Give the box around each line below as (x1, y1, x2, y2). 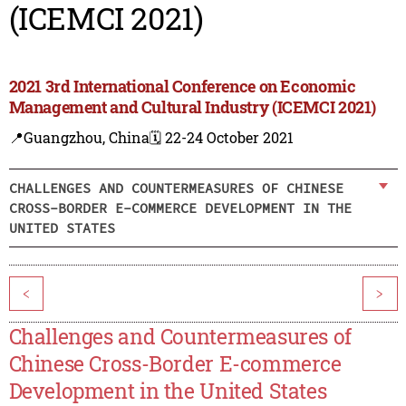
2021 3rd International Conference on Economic (8, 75, 356, 98)
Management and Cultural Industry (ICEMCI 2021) (8, 96, 377, 119)
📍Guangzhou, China (8, 128, 150, 148)
